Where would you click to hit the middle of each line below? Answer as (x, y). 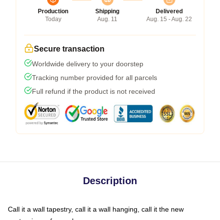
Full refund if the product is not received (94, 91)
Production (53, 11)
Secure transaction (69, 49)
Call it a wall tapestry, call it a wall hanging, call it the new (96, 209)
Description (110, 180)
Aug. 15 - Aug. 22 (169, 19)
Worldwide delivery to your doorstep (88, 64)
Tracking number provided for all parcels (95, 77)
